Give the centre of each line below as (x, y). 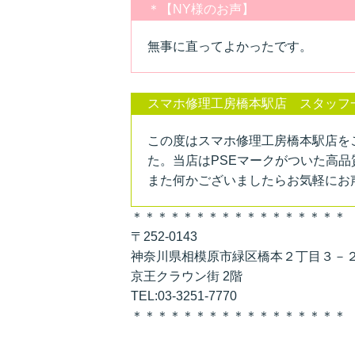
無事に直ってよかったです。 (229, 46)
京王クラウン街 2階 (186, 276)
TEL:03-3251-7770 (183, 296)
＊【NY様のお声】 (200, 9)
